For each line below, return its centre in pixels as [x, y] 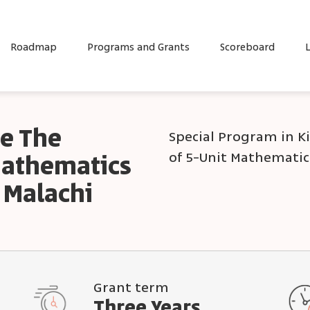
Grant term [131, 287]
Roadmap [34, 47]
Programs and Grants [138, 47]
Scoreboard [247, 47]
